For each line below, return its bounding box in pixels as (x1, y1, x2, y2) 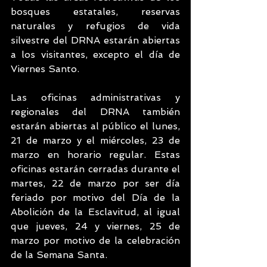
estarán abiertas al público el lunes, (11, 120, 180, 132)
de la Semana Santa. (11, 249, 107, 260)
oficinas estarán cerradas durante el (11, 163, 180, 175)
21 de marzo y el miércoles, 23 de (11, 135, 180, 146)
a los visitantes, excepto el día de (11, 49, 180, 60)
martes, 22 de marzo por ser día (11, 178, 180, 189)
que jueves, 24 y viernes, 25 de (11, 221, 180, 232)
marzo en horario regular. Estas (11, 149, 180, 160)
